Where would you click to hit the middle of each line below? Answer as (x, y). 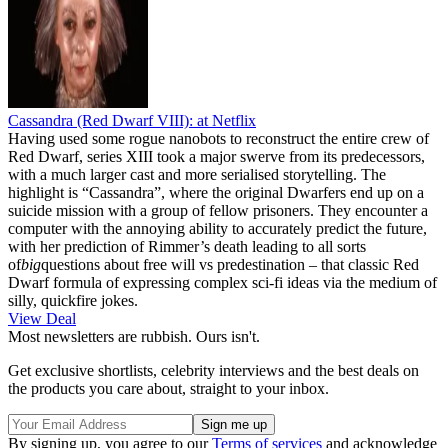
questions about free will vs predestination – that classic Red (230, 264)
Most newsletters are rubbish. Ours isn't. (134, 336)
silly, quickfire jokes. (73, 300)
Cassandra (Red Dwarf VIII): (100, 120)
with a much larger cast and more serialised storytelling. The (197, 174)
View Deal (42, 318)
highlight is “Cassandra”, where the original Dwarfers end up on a (216, 192)
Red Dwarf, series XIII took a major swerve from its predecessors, (216, 156)
